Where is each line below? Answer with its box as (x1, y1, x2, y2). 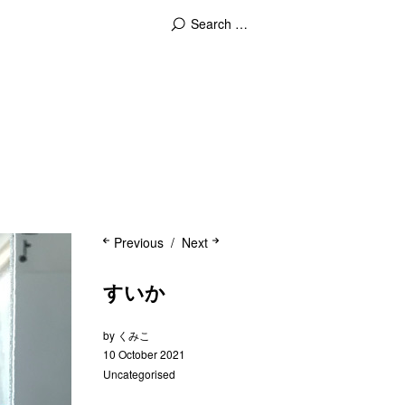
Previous (113, 233, 164, 251)
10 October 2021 (102, 346, 185, 362)
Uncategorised (102, 366, 175, 381)
